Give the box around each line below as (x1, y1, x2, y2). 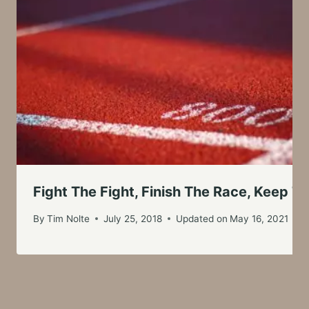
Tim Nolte (47, 212, 90, 224)
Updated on (176, 212, 228, 224)
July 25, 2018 (103, 212, 163, 224)
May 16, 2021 (230, 212, 289, 224)
